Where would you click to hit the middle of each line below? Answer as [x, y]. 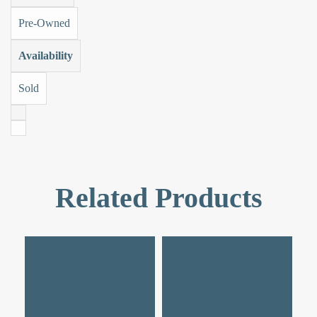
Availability [46, 55]
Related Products [158, 198]
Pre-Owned [44, 23]
